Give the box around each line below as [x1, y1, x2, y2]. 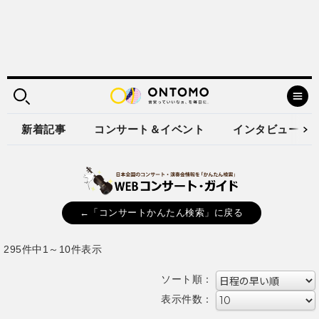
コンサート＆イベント [94, 123, 204, 135]
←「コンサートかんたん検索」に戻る [79, 207, 244, 218]
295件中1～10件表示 [4, 243, 102, 255]
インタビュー [233, 123, 299, 135]
